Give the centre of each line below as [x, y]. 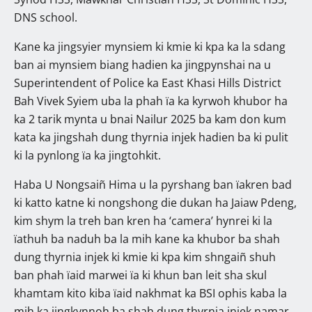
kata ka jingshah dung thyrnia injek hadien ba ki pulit [151, 137]
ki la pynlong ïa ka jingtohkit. [87, 155]
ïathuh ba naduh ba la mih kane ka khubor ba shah [147, 239]
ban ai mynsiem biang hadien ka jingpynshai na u [142, 64]
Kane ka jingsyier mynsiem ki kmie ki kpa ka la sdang [150, 46]
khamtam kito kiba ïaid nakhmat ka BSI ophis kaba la [150, 293]
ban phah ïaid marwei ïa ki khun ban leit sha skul [140, 275]
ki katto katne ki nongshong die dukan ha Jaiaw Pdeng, [155, 202]
